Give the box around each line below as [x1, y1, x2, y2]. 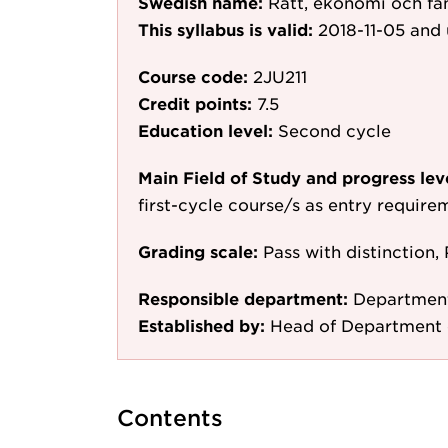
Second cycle [278, 120, 391, 140]
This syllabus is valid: [138, 19, 313, 39]
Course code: [138, 66, 248, 86]
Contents [117, 405, 223, 430]
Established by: [138, 315, 265, 335]
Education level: [138, 120, 273, 140]
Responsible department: [138, 288, 348, 308]
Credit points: [138, 93, 252, 113]
